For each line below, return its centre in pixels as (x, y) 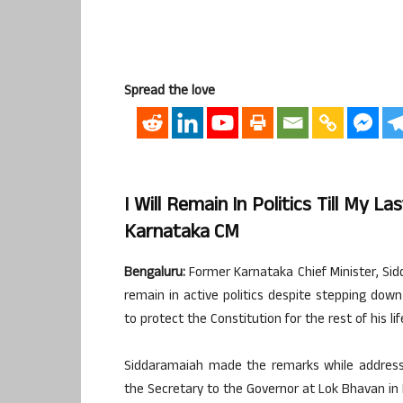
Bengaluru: (155, 273)
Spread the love (170, 92)
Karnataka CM (182, 233)
